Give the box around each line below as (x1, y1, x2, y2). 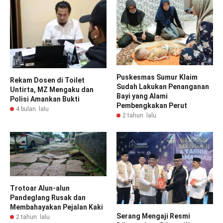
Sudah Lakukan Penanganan (116, 82, 209, 91)
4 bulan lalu (16, 106, 49, 112)
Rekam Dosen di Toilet (10, 76, 85, 84)
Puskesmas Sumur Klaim (116, 73, 198, 81)
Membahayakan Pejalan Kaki (10, 203, 103, 212)
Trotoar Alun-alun (10, 184, 70, 193)
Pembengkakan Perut (116, 101, 187, 110)
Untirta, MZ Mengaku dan (10, 86, 94, 94)
